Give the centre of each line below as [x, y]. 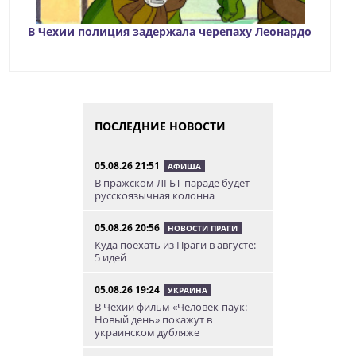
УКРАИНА [188, 290]
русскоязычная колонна [155, 195]
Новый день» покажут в [153, 319]
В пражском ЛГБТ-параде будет [172, 182]
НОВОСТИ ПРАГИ [203, 228]
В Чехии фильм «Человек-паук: [171, 306]
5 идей [110, 257]
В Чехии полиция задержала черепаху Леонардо [169, 31]
